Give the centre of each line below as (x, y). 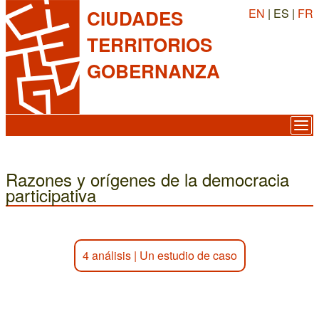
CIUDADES (135, 18)
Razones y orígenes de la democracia (147, 179)
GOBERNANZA (153, 71)
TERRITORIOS (150, 45)
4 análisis (106, 255)
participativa (51, 195)
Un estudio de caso (188, 255)
